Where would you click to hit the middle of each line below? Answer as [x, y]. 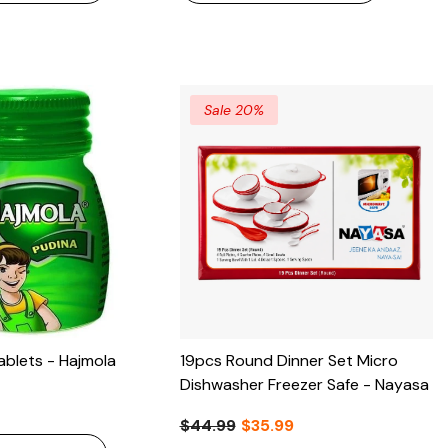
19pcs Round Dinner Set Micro [288, 360]
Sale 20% [233, 110]
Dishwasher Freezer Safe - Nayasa [304, 384]
